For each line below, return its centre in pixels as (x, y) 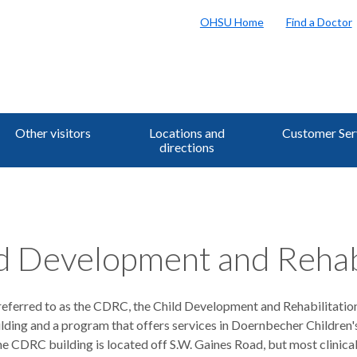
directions (186, 147)
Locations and (186, 133)
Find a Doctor (319, 22)
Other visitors (53, 133)
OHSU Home (231, 22)
